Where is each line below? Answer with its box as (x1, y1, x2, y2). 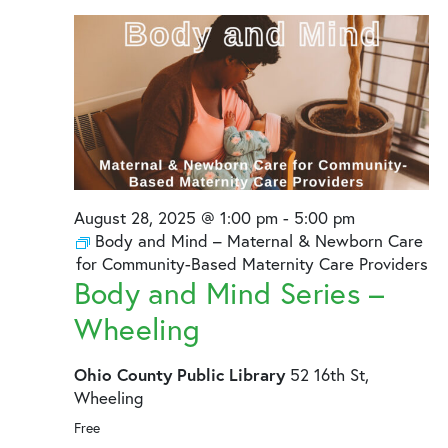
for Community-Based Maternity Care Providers (75, 253, 428, 275)
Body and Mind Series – (73, 274, 385, 313)
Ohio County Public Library (73, 363, 290, 387)
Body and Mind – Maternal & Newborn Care (94, 230, 423, 252)
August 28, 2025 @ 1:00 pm (73, 207, 278, 229)
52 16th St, (289, 364, 369, 386)
